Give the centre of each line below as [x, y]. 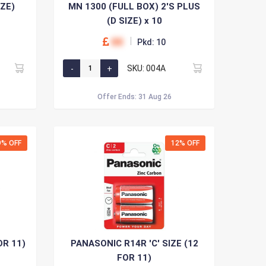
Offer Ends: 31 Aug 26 [134, 97]
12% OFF [185, 143]
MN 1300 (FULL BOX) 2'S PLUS [115, 7]
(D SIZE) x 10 [134, 21]
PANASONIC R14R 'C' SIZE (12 [134, 243]
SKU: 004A [146, 68]
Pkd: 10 [151, 42]
